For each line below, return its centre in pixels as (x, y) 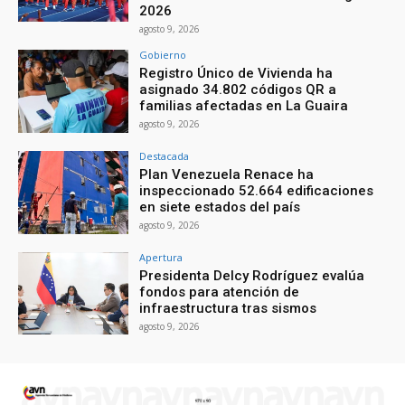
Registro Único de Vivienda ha (236, 73)
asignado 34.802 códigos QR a (238, 89)
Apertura (161, 257)
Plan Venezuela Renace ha (227, 174)
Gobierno (163, 55)
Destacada (165, 155)
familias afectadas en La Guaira (244, 106)
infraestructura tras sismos (228, 308)
